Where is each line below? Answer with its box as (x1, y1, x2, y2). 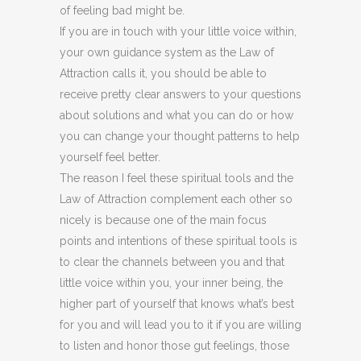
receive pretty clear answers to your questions (60, 88, 301, 101)
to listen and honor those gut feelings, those (60, 339, 289, 352)
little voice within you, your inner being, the (60, 276, 283, 289)
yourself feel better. (60, 151, 160, 164)
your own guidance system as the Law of (60, 46, 274, 59)
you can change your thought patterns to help (60, 130, 300, 143)
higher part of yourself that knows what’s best (60, 297, 294, 310)
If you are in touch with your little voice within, (60, 25, 297, 38)
